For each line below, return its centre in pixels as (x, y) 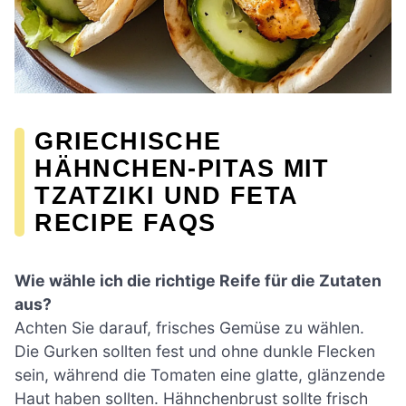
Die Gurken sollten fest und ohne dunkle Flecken (195, 351)
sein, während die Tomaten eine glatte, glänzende (200, 374)
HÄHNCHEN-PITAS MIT (182, 169)
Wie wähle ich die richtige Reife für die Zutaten (198, 280)
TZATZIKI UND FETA (166, 196)
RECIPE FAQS (126, 223)
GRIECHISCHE (128, 141)
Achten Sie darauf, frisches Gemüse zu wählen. (189, 327)
